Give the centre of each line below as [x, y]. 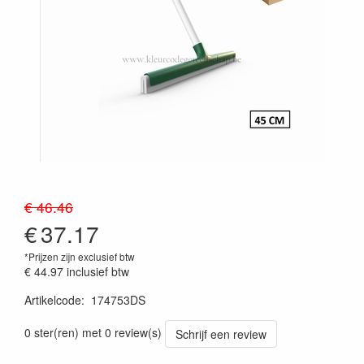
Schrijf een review [221, 334]
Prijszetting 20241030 [79, 315]
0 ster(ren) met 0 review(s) [93, 332]
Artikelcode [53, 300]
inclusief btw [98, 271]
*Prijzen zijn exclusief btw [80, 256]
